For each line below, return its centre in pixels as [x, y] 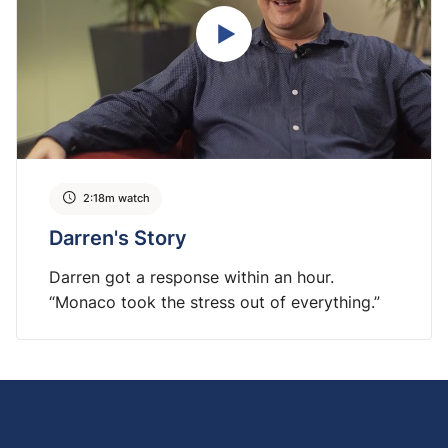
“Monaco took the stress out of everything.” [214, 301]
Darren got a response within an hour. [191, 276]
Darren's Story [118, 236]
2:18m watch [116, 198]
